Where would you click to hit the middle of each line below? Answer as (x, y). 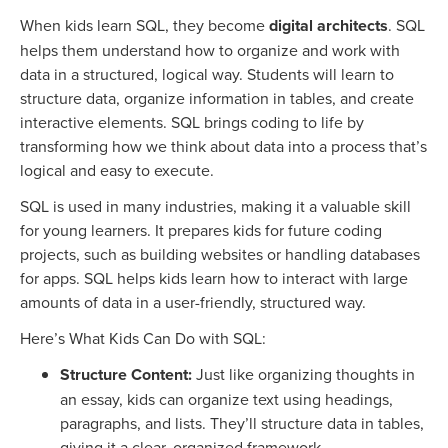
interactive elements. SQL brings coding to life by (192, 122)
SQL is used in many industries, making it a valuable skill (215, 206)
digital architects (328, 26)
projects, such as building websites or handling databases (220, 254)
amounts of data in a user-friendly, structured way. (193, 302)
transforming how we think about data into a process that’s (223, 146)
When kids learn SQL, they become (144, 25)
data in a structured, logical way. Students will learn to (207, 74)
